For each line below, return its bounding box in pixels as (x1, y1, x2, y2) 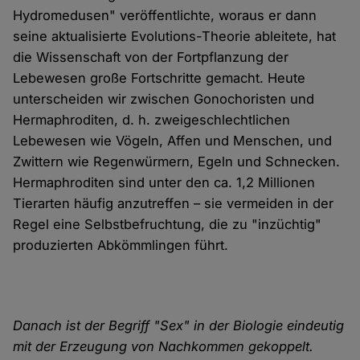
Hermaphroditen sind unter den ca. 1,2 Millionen (13, 174, 316, 191)
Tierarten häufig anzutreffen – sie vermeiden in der (13, 195, 334, 212)
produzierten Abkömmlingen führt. (13, 237, 229, 254)
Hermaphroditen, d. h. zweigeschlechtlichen (13, 112, 291, 129)
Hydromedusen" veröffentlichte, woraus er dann (13, 7, 317, 24)
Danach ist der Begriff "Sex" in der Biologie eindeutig (13, 317, 345, 334)
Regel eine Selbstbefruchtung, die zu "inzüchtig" (13, 216, 322, 233)
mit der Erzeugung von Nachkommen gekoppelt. (13, 338, 314, 355)
